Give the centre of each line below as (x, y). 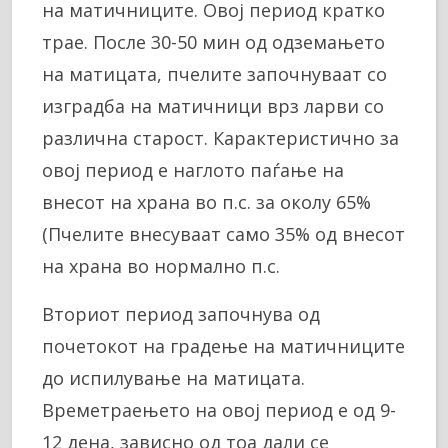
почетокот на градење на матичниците (223, 346)
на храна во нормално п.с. (161, 266)
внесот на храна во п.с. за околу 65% (206, 202)
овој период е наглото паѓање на (193, 170)
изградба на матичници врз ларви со (213, 106)
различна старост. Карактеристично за (220, 138)
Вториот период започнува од (181, 314)
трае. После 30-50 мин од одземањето (213, 42)
